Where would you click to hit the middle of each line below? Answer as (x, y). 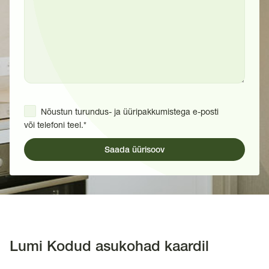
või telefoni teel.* (55, 125)
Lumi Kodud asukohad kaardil (109, 247)
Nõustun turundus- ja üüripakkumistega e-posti (131, 112)
